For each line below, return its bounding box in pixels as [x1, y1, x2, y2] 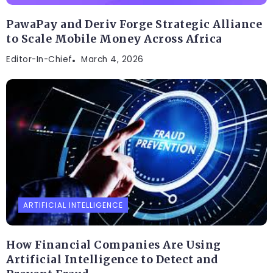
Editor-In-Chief [6, 53, 73, 65]
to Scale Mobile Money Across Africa [6, 32, 222, 46]
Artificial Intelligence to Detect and [6, 252, 218, 266]
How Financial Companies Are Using [6, 238, 221, 252]
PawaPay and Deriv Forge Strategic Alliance [6, 17, 262, 31]
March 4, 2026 [81, 53, 144, 65]
